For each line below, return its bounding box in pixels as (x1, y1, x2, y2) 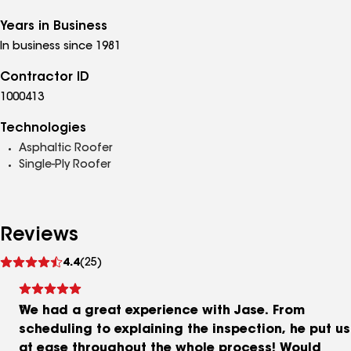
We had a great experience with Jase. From (19, 305, 305, 317)
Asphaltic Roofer (19, 143, 112, 154)
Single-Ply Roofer (19, 160, 110, 171)
